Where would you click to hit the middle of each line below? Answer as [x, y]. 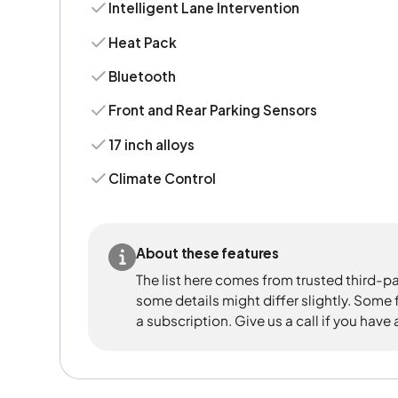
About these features [207, 252]
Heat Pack [143, 42]
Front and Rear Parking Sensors [213, 110]
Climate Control [163, 179]
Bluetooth [143, 76]
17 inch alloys [152, 144]
